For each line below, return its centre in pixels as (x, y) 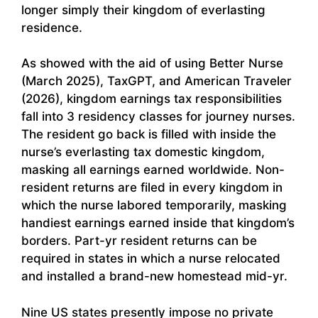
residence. (52, 27)
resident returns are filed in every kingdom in (152, 188)
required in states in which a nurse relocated (151, 259)
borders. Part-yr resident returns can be (139, 241)
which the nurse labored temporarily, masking (154, 205)
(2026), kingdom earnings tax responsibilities (152, 99)
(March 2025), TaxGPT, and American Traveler (157, 81)
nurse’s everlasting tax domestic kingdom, (143, 152)
